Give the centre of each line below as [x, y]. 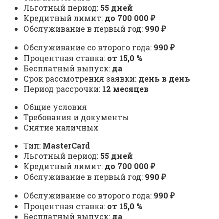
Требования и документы [76, 117]
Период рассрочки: [63, 89]
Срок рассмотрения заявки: [81, 79]
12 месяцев [125, 89]
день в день [164, 79]
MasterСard [66, 146]
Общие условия [55, 107]
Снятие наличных [61, 128]
